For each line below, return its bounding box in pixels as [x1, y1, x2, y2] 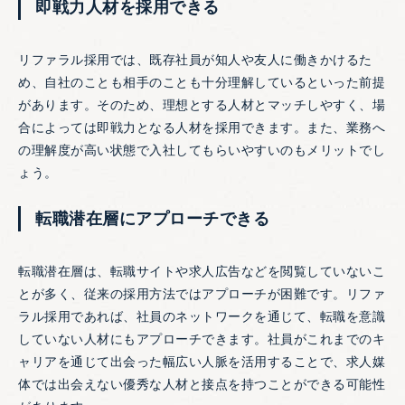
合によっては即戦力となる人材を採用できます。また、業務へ [18, 120, 385, 136]
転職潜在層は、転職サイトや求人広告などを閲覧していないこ [18, 264, 385, 279]
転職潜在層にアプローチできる [35, 210, 269, 229]
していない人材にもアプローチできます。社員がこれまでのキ [18, 332, 385, 347]
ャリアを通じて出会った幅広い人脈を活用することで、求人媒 [18, 354, 385, 370]
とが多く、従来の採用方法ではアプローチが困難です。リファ [18, 287, 385, 302]
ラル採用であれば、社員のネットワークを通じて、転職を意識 [18, 309, 385, 325]
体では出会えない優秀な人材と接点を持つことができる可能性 [18, 377, 385, 392]
